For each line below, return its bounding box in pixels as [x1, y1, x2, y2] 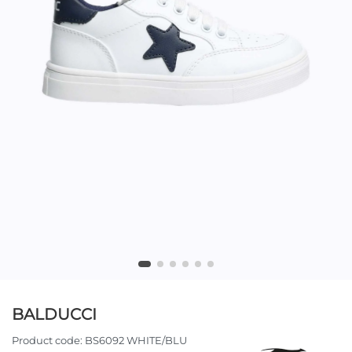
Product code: [12, 333, 82, 346]
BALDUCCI [12, 305, 97, 324]
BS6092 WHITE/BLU [85, 333, 187, 346]
